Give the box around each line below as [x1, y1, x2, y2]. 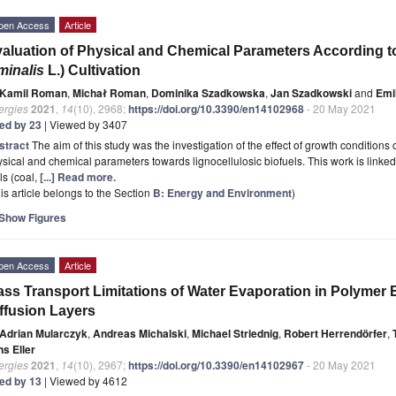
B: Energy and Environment [153, 184, 292, 201]
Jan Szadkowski [270, 84, 352, 101]
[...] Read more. [40, 168, 116, 185]
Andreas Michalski [93, 324, 187, 341]
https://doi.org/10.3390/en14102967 [128, 356, 304, 373]
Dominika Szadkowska [151, 84, 265, 101]
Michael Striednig [192, 324, 278, 341]
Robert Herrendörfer [284, 324, 387, 341]
